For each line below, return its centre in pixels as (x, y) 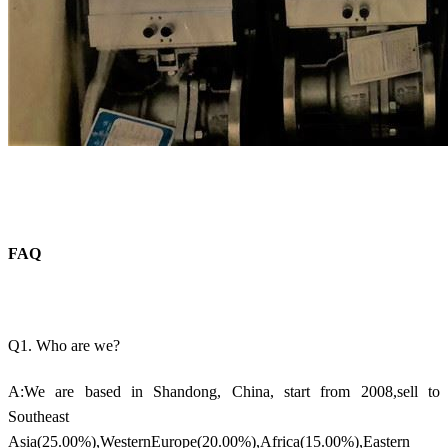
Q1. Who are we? (64, 345)
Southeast (38, 416)
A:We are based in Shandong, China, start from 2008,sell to (224, 391)
